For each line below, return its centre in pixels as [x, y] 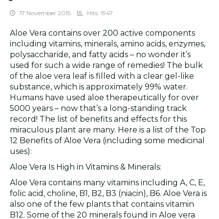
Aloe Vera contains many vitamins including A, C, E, [107, 183]
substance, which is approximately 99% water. [99, 87]
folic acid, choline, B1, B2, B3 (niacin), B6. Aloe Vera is [108, 193]
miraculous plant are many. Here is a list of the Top [108, 130]
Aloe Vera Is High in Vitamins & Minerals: [86, 167]
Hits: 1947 [100, 13]
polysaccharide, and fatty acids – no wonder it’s [100, 55]
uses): [21, 151]
